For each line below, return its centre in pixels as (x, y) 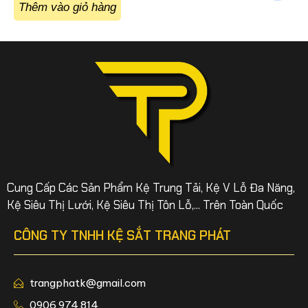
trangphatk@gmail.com (87, 283)
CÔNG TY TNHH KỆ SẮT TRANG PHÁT (122, 236)
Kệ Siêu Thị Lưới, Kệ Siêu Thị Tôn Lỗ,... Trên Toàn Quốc (145, 205)
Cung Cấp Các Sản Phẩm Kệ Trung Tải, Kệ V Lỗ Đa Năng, (151, 188)
